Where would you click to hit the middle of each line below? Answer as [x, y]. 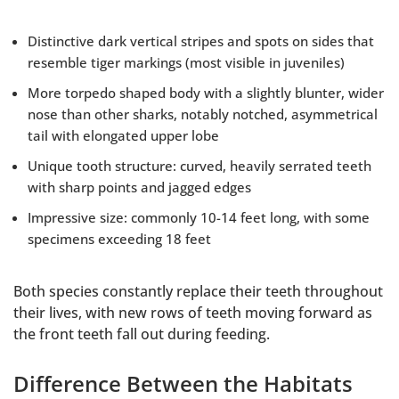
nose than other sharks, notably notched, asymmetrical [203, 114]
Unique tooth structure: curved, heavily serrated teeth [199, 166]
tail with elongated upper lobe [123, 136]
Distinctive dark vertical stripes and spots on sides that [201, 41]
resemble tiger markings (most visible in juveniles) [186, 63]
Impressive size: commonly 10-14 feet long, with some [199, 218]
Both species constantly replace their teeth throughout [198, 292]
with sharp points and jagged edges [139, 187]
